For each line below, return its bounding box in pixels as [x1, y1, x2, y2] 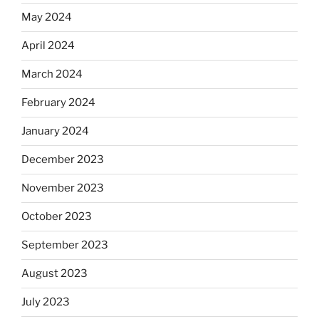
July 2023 [21, 296, 70, 309]
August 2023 [21, 267, 88, 281]
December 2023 [21, 153, 104, 167]
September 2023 [21, 239, 108, 252]
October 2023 [21, 210, 92, 224]
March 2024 [21, 68, 83, 81]
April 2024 [21, 39, 75, 53]
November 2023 [21, 182, 104, 195]
